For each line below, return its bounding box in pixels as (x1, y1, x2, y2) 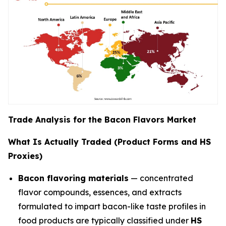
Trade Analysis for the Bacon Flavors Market (8, 114, 196, 125)
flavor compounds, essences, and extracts (18, 187, 182, 197)
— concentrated (129, 173, 193, 183)
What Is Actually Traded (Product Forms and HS (8, 136, 211, 147)
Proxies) (8, 150, 42, 161)
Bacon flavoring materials (18, 173, 129, 183)
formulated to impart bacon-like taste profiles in (18, 201, 206, 211)
